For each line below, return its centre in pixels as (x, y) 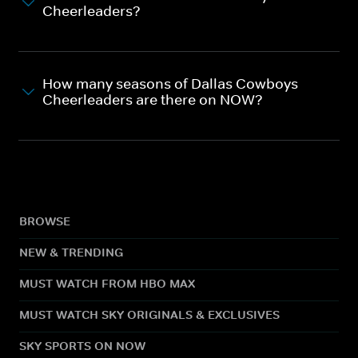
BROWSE (45, 221)
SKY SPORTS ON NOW (82, 345)
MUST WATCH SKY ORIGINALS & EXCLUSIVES (149, 314)
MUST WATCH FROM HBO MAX (107, 283)
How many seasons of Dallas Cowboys (170, 84)
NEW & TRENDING (71, 252)
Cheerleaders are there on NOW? (153, 99)
